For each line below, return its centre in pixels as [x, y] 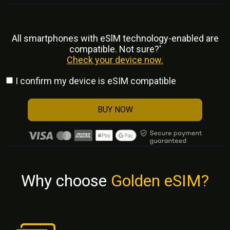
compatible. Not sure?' [115, 49]
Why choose [66, 180]
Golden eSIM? [160, 180]
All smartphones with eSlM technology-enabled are [115, 39]
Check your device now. [115, 60]
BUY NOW [115, 110]
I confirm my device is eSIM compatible [96, 81]
